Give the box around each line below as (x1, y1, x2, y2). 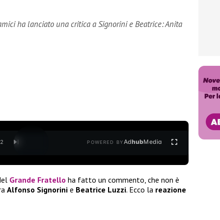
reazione (155, 184, 186, 194)
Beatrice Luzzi (74, 184, 126, 194)
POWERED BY (87, 139, 124, 145)
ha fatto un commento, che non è (66, 174, 179, 185)
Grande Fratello (9, 174, 66, 185)
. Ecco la (126, 184, 155, 194)
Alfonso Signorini (7, 184, 68, 194)
